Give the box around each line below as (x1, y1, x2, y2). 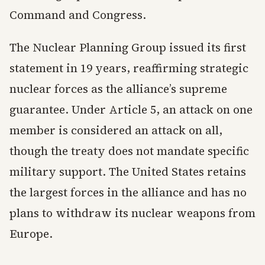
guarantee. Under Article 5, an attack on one (9, 102, 253, 117)
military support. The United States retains (9, 164, 246, 179)
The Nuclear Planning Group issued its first (9, 40, 246, 55)
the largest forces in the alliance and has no (9, 185, 247, 200)
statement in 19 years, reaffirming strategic (9, 60, 248, 76)
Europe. (9, 226, 53, 241)
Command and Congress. (9, 7, 146, 22)
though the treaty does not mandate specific (9, 143, 249, 159)
